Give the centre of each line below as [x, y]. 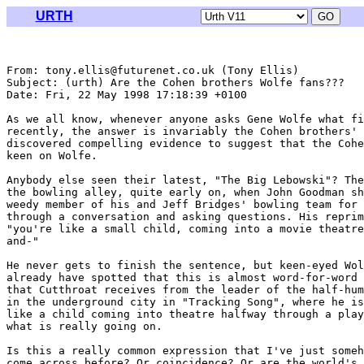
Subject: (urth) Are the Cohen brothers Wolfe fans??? [175, 82]
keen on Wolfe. [52, 156]
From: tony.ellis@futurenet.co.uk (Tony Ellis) [153, 70]
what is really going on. [84, 326]
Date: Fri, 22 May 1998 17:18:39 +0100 [127, 95]
